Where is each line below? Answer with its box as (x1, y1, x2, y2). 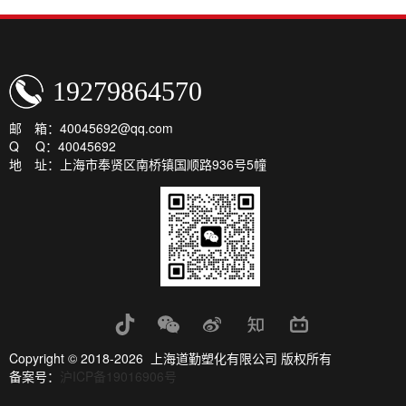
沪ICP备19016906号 (60, 367, 177, 386)
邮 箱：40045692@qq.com (9, 119, 173, 137)
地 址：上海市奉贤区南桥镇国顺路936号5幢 (9, 155, 266, 173)
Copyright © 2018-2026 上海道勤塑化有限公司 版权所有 (9, 349, 332, 368)
